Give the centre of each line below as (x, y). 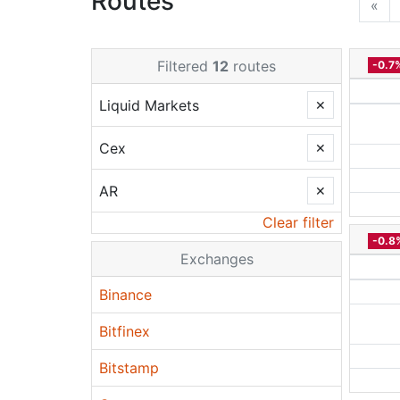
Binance (125, 295)
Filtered (185, 66)
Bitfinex (125, 331)
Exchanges (217, 259)
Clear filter (298, 222)
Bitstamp (129, 368)
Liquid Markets (149, 105)
